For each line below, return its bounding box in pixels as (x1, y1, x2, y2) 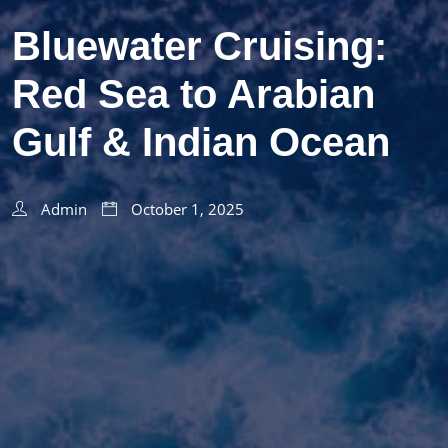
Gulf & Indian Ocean (12, 119, 390, 164)
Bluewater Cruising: (12, 23, 387, 68)
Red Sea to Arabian (12, 71, 375, 116)
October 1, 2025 (127, 198, 244, 219)
